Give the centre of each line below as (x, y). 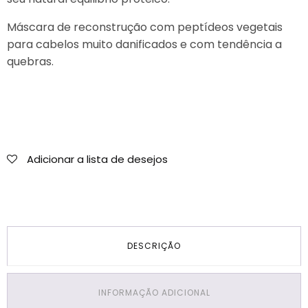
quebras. (30, 62)
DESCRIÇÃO (154, 246)
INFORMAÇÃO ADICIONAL (154, 293)
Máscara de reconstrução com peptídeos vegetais (145, 27)
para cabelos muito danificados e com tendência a (144, 45)
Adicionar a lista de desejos (97, 159)
